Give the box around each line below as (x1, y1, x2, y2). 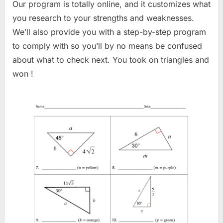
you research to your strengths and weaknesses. (12, 13, 194, 23)
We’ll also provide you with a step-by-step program (12, 27, 206, 37)
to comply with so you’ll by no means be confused (12, 41, 202, 51)
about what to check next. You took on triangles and (12, 55, 209, 65)
